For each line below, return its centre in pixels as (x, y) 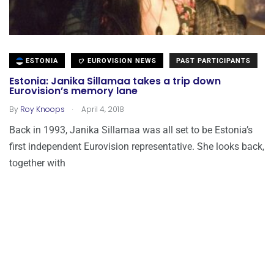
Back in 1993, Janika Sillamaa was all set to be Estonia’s (131, 130)
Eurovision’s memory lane (73, 91)
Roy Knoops (43, 109)
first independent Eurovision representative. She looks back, (137, 146)
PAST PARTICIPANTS (213, 61)
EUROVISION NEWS (121, 61)
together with (37, 163)
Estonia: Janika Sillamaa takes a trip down (115, 81)
